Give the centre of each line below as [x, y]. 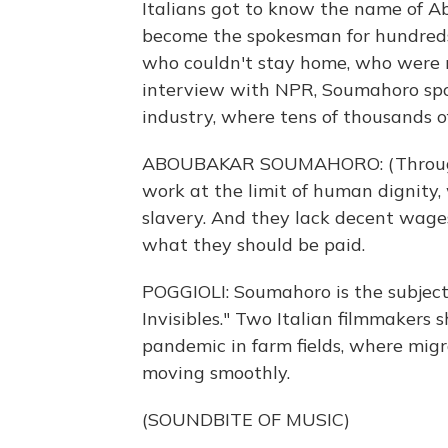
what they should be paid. [253, 244]
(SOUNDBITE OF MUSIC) [246, 419]
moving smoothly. [216, 372]
